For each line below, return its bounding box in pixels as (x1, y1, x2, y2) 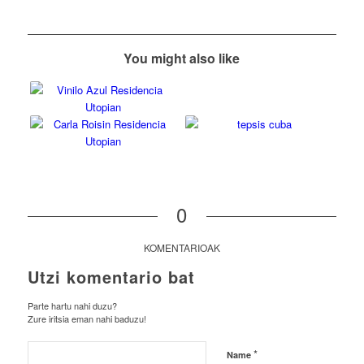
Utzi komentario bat (27, 265, 195, 288)
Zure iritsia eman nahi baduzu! (27, 312, 146, 325)
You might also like (123, 49, 240, 67)
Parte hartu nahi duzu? (27, 299, 117, 312)
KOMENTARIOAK (143, 240, 220, 254)
